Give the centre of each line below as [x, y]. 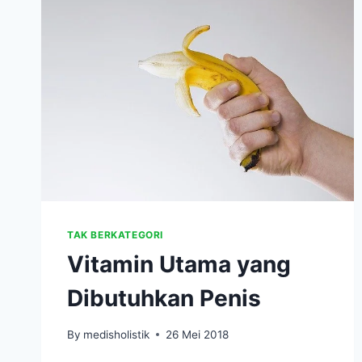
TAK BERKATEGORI [115, 234]
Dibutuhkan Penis [164, 298]
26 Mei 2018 [198, 334]
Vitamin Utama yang [179, 264]
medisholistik [117, 334]
